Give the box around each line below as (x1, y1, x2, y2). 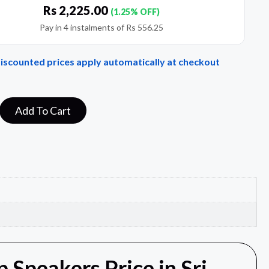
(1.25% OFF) (110, 7, 160, 17)
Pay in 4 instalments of (39, 22, 126, 33)
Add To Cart (14, 104, 71, 118)
